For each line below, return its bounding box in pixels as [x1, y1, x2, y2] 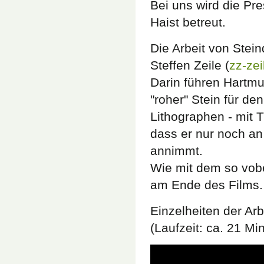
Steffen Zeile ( [150, 58, 229, 72]
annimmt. [150, 144, 203, 158]
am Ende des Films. [150, 178, 263, 192]
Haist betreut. [150, 15, 226, 29]
